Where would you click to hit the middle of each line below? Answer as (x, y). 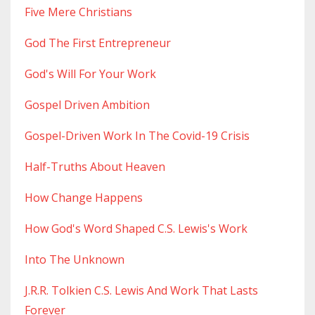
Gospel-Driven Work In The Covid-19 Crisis (137, 136)
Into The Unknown (75, 260)
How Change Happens (84, 198)
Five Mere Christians (78, 12)
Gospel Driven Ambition (87, 105)
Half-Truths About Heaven (95, 167)
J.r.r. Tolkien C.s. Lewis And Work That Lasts (141, 291)
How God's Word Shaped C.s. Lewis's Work (136, 229)
